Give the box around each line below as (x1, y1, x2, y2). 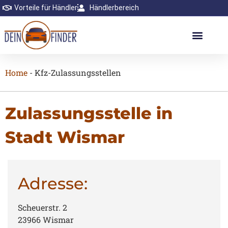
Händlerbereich (90, 4, 139, 12)
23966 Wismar (18, 214, 74, 225)
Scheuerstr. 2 (18, 202, 67, 213)
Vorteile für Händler (14, 4, 77, 12)
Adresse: (18, 174, 88, 194)
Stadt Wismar (5, 127, 125, 148)
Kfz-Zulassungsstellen (35, 67, 121, 78)
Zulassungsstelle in (5, 103, 173, 124)
